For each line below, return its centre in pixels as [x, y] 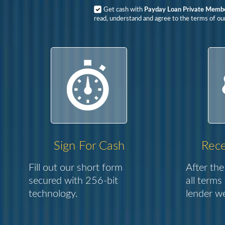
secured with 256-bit [74, 181]
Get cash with [124, 10]
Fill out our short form [76, 168]
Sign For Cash [89, 146]
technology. [53, 194]
